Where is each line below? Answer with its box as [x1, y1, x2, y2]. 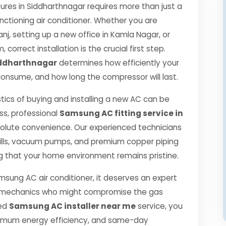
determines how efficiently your [57, 58, 179, 68]
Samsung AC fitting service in [60, 108, 183, 119]
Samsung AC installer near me [9, 201, 136, 211]
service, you [136, 201, 183, 211]
